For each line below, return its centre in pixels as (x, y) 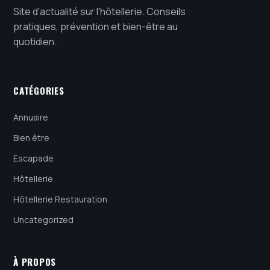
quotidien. (35, 42)
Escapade (33, 159)
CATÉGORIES (39, 91)
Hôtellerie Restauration (60, 199)
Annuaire (31, 118)
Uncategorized (43, 220)
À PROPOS (35, 262)
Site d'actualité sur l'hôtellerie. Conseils (99, 12)
